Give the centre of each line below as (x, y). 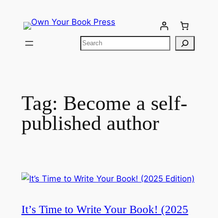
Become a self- (125, 103)
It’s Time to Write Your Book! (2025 (105, 209)
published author (90, 123)
